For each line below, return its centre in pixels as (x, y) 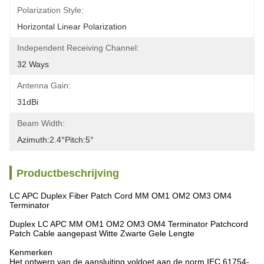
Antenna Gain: (44, 85)
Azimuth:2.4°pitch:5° (55, 140)
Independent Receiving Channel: (78, 48)
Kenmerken (31, 252)
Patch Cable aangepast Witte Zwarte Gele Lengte (102, 233)
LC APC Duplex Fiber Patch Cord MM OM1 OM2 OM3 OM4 (121, 196)
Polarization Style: (50, 10)
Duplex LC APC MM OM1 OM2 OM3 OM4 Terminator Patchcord (129, 224)
